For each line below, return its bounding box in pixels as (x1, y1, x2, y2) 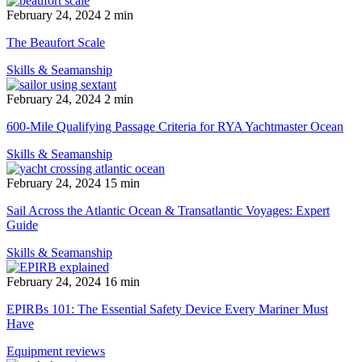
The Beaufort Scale (6, 35, 105, 49)
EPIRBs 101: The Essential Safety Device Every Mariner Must (6, 301, 328, 316)
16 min (104, 274, 140, 288)
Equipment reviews (6, 343, 105, 358)
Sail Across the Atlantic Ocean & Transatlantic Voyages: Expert (6, 203, 330, 217)
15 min (104, 175, 140, 190)
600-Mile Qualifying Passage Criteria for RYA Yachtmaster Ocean (6, 119, 343, 133)
